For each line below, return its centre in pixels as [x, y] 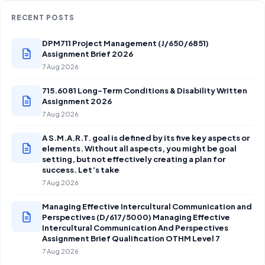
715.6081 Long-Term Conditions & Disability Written [145, 90]
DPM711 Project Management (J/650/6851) [125, 43]
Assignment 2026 [77, 101]
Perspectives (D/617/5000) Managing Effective [136, 216]
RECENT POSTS [43, 17]
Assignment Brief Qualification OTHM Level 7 [131, 238]
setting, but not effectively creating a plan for [134, 159]
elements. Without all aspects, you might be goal [139, 148]
